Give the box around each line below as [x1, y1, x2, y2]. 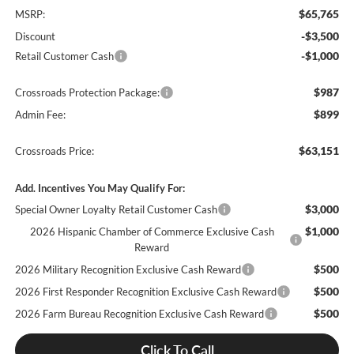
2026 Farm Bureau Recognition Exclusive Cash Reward [14, 307, 264, 321]
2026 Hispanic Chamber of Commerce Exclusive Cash [29, 225, 274, 239]
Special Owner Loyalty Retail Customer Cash [14, 203, 217, 217]
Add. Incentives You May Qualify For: [14, 182, 185, 195]
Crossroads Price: [14, 145, 94, 158]
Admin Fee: [14, 108, 66, 122]
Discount [14, 30, 55, 43]
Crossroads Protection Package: [14, 86, 160, 100]
